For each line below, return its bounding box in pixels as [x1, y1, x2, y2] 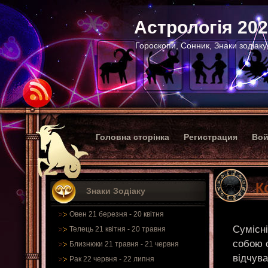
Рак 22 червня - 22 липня [69, 255, 154, 263]
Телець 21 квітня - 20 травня [69, 225, 166, 233]
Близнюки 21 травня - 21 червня [69, 240, 179, 248]
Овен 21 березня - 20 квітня [69, 210, 164, 218]
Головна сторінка [96, 132, 169, 142]
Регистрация [184, 132, 237, 142]
